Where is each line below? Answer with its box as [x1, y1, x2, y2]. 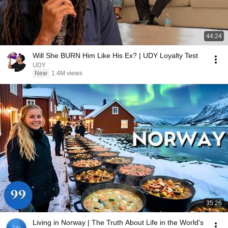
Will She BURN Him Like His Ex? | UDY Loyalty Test [33, 51, 198, 60]
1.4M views [51, 70, 82, 77]
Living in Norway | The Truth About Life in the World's [33, 218, 204, 226]
